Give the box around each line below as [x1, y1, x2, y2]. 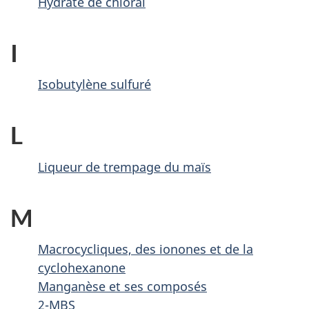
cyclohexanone [38, 259, 126, 276]
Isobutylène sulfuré [38, 76, 151, 92]
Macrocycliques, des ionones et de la [38, 241, 253, 257]
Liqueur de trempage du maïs [38, 158, 211, 175]
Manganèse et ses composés [38, 278, 207, 295]
